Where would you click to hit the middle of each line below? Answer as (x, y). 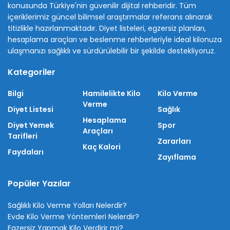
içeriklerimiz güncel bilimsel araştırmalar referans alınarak (110, 17)
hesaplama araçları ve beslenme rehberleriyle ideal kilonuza (115, 40)
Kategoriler (32, 72)
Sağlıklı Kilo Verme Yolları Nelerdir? (67, 206)
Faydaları (26, 152)
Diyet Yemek (31, 126)
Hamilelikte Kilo (112, 94)
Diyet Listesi (31, 110)
